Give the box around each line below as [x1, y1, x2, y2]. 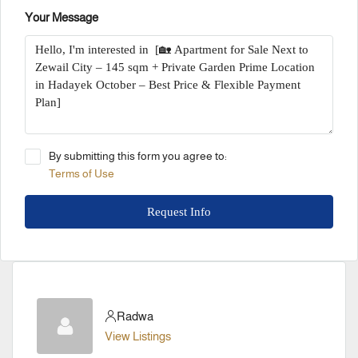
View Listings [105, 329, 171, 343]
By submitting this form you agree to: [49, 149, 227, 162]
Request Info [147, 205, 211, 218]
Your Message [25, 10, 98, 24]
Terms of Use [49, 167, 114, 180]
